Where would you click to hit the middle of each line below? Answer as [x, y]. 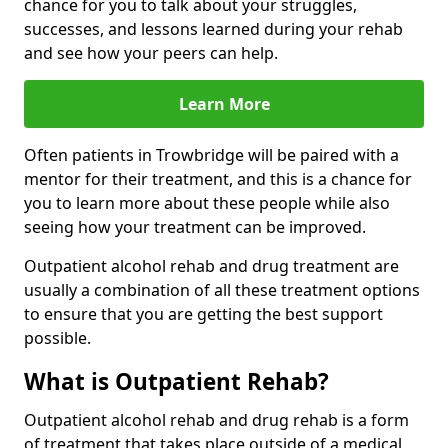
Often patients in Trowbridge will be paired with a [211, 155]
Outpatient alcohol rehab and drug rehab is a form [216, 420]
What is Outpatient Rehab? [176, 382]
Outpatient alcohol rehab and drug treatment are [211, 266]
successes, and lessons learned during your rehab [213, 29]
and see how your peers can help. [151, 53]
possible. [57, 338]
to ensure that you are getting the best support [203, 314]
